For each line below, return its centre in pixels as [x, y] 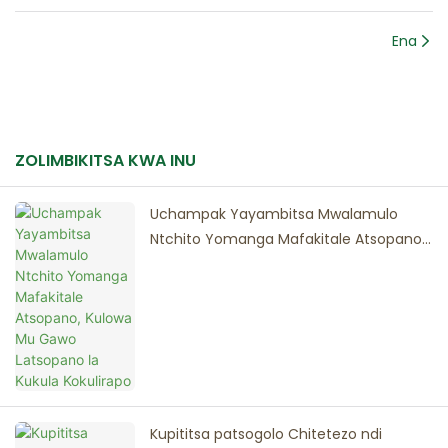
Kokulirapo [185, 289]
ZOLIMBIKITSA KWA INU [105, 161]
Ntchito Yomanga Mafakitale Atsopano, [287, 239]
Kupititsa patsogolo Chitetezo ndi [266, 434]
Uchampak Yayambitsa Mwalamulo [274, 214]
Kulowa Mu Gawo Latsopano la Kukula [280, 264]
